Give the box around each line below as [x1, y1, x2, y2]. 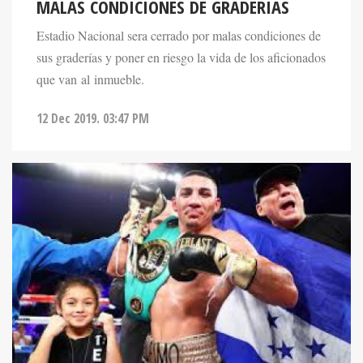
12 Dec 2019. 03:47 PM [36, 109, 149, 127]
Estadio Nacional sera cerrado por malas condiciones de [36, 27, 321, 45]
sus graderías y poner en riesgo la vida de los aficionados [36, 49, 326, 67]
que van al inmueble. [36, 70, 144, 89]
